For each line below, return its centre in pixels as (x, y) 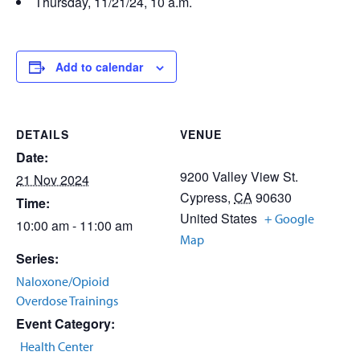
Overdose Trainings (67, 301)
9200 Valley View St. (239, 176)
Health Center (57, 346)
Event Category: (65, 323)
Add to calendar (99, 67)
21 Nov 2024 (53, 180)
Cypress (204, 197)
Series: (37, 258)
